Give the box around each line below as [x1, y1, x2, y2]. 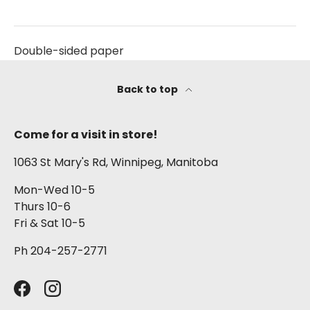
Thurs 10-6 [14, 198, 71, 215]
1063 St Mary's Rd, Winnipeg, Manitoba [14, 154, 218, 170]
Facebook [21, 287, 76, 303]
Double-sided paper [14, 43, 127, 60]
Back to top [116, 82, 180, 96]
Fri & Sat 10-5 [14, 215, 85, 231]
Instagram [51, 287, 109, 303]
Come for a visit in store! [14, 126, 158, 143]
